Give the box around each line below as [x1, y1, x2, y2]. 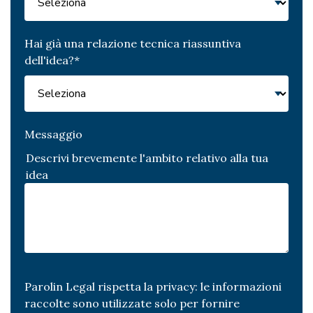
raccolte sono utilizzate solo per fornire [24, 296, 240, 311]
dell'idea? [24, 53, 74, 68]
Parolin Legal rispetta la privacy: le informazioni [24, 279, 282, 294]
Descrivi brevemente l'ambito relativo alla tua [26, 151, 268, 166]
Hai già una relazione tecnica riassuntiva [24, 36, 241, 51]
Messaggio [24, 127, 82, 142]
